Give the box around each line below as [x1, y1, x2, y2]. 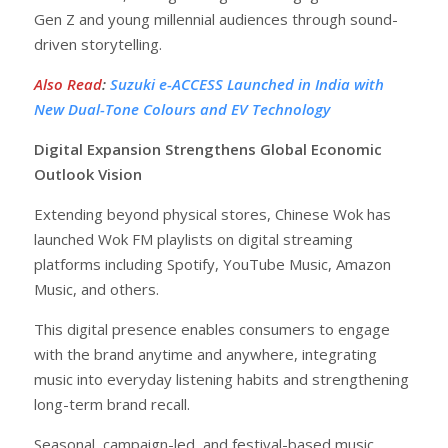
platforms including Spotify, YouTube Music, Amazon [34, 253, 391, 274]
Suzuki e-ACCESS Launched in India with [110, 73, 384, 94]
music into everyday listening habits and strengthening [34, 368, 409, 389]
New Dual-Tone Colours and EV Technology [34, 98, 330, 119]
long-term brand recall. [34, 393, 190, 414]
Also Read [34, 73, 102, 94]
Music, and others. [34, 278, 159, 299]
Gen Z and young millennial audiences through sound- [34, 8, 398, 29]
